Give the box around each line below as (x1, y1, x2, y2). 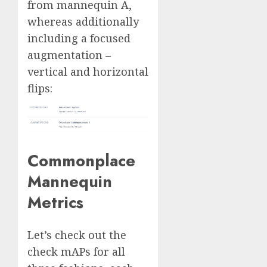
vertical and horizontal (27, 64, 148, 79)
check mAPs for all (27, 244, 125, 259)
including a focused (27, 31, 131, 46)
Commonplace (27, 149, 135, 173)
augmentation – (27, 48, 111, 63)
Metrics (27, 191, 83, 215)
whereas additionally (27, 14, 139, 29)
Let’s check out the (27, 227, 126, 242)
